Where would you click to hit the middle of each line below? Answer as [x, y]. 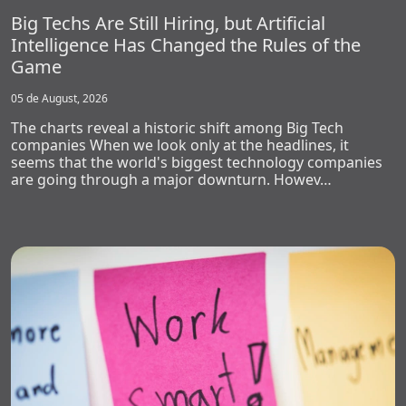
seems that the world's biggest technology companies [197, 162]
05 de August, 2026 [59, 98]
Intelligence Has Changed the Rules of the [186, 44]
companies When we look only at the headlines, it [180, 145]
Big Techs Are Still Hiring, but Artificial [168, 23]
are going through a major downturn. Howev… [171, 179]
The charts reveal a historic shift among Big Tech [177, 127]
